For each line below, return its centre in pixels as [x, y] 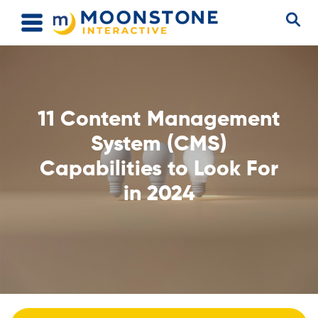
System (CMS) [159, 144]
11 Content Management [159, 120]
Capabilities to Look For [159, 169]
